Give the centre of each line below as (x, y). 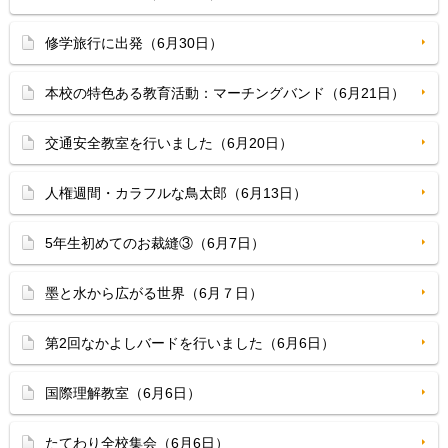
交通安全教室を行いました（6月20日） (169, 143)
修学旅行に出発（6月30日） (134, 43)
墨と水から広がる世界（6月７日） (154, 293)
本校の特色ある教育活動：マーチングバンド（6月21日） (225, 93)
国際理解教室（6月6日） (123, 393)
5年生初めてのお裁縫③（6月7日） (155, 243)
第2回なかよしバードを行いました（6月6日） (190, 343)
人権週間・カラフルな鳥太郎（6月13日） (176, 193)
